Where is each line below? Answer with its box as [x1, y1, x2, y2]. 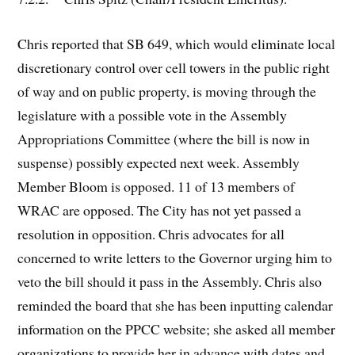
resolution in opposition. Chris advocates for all [17, 223, 285, 243]
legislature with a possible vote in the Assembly [17, 105, 288, 124]
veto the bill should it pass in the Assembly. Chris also [17, 271, 323, 291]
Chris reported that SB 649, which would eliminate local [17, 33, 336, 53]
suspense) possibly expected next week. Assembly [17, 152, 300, 172]
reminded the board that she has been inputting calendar [17, 295, 334, 315]
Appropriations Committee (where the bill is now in [17, 128, 311, 148]
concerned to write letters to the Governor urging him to [17, 247, 333, 267]
